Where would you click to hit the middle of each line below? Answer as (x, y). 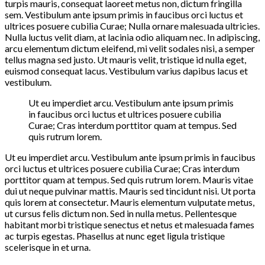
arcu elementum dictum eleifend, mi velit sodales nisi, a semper (130, 48)
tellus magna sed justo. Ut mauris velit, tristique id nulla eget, (125, 59)
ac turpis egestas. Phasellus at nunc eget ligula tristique (115, 235)
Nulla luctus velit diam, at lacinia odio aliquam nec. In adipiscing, (132, 37)
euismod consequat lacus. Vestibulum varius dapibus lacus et (126, 70)
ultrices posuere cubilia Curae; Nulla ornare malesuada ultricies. (132, 25)
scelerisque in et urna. (48, 247)
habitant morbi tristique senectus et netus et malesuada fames (130, 224)
